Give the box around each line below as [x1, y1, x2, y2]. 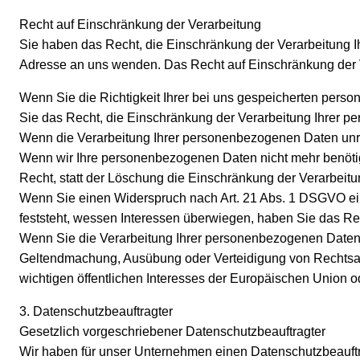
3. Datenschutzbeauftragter [19, 305, 173, 319]
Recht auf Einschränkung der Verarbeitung [19, 18, 261, 32]
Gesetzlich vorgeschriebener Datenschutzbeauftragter [19, 325, 325, 339]
